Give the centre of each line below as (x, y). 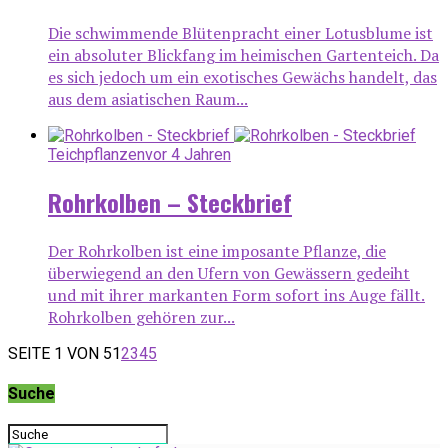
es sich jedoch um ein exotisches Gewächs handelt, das (242, 77)
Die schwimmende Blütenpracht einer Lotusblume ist (240, 33)
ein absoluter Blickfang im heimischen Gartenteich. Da (243, 55)
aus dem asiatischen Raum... (148, 99)
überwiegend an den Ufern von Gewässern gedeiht (229, 272)
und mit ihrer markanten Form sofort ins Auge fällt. (236, 294)
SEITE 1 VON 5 (60, 353)
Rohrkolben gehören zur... (141, 316)
